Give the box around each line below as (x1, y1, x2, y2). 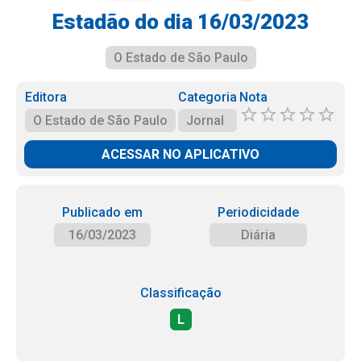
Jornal (185, 113, 224, 128)
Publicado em (61, 205, 143, 220)
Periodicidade (218, 205, 300, 220)
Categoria (177, 89, 237, 105)
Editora (25, 89, 68, 105)
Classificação (139, 285, 222, 301)
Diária (241, 227, 276, 243)
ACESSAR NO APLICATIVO (102, 147, 259, 162)
